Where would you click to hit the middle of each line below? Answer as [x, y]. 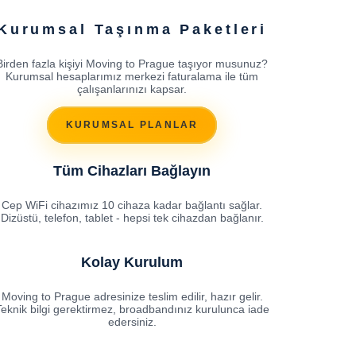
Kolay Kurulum [132, 262]
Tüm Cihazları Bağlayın [132, 170]
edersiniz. [132, 321]
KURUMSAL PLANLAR [132, 125]
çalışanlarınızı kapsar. [132, 89]
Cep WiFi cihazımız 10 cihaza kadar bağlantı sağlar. [132, 205]
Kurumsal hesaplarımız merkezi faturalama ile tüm [132, 76]
